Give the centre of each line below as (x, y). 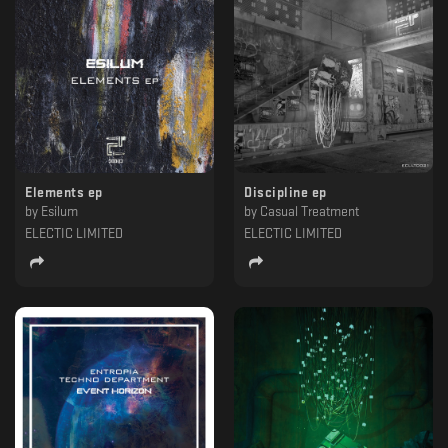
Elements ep (64, 192)
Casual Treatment (309, 211)
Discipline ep (285, 192)
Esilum (59, 211)
